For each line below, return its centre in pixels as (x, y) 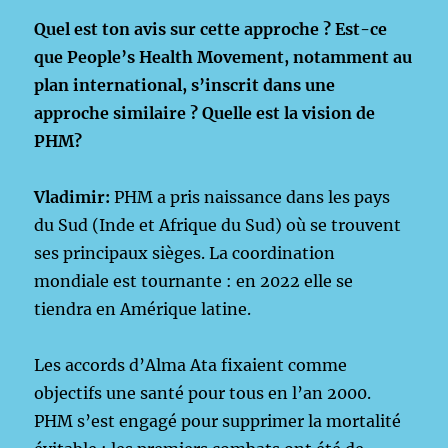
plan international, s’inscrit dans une (185, 85)
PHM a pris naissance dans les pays (252, 197)
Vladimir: (74, 197)
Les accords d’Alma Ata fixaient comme (191, 365)
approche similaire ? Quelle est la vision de (205, 113)
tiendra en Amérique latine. (143, 309)
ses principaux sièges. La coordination (185, 253)
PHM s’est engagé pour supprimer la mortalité (218, 421)
